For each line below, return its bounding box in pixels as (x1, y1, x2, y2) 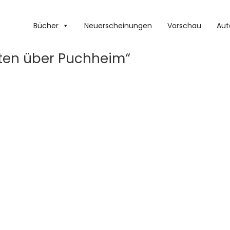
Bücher (33, 21, 59, 31)
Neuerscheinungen (84, 21, 152, 31)
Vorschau (167, 21, 201, 31)
